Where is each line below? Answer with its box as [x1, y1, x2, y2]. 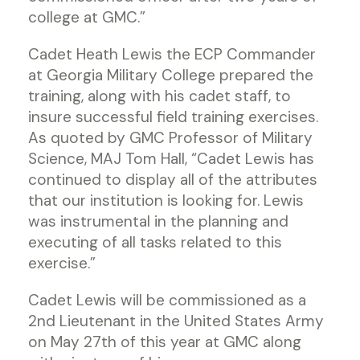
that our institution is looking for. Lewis [28, 190, 304, 211]
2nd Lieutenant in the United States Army [28, 311, 324, 331]
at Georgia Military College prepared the [28, 65, 313, 85]
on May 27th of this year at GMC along [28, 332, 301, 352]
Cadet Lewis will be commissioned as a [28, 290, 306, 310]
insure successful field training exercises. [28, 107, 318, 127]
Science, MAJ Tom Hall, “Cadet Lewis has [28, 149, 314, 169]
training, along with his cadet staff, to [28, 86, 291, 106]
